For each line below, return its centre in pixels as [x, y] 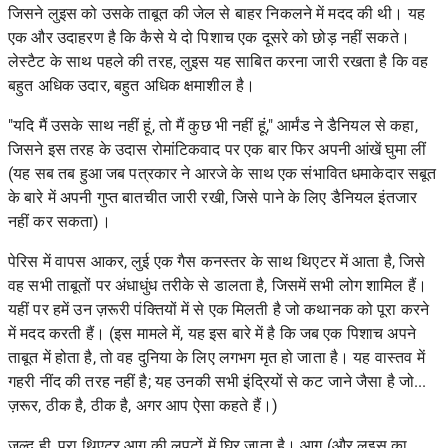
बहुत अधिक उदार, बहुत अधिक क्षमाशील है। [132, 85]
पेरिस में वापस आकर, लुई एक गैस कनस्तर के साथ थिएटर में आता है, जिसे [217, 261]
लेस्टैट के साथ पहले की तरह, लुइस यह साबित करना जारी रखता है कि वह [218, 61]
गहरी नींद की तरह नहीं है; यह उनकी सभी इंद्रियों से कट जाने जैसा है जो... [217, 381]
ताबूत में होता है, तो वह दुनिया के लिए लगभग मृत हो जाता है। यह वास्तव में [216, 357]
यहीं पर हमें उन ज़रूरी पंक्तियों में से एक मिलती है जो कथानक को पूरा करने [219, 309]
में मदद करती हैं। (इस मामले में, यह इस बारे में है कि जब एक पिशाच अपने [212, 333]
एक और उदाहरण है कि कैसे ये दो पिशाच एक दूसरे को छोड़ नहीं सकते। [209, 37]
